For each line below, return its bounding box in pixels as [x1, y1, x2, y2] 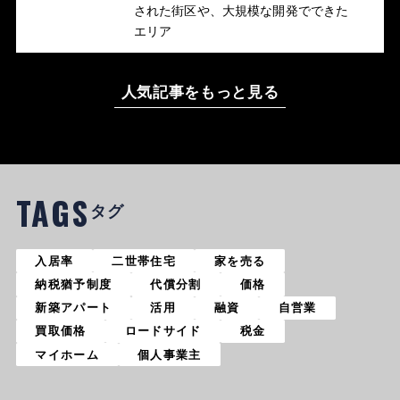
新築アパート [35, 301, 112, 315]
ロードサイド [124, 324, 202, 338]
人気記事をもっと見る [121, 83, 279, 101]
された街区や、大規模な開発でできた [133, 3, 349, 18]
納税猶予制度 [35, 277, 112, 291]
